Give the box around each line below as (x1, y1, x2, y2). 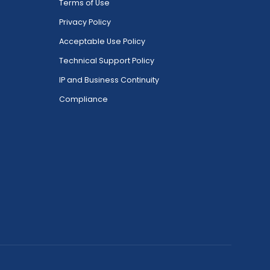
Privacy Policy (59, 16, 111, 27)
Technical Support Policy (59, 55, 154, 66)
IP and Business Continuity (59, 74, 159, 85)
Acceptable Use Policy (59, 36, 145, 46)
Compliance (59, 93, 108, 104)
